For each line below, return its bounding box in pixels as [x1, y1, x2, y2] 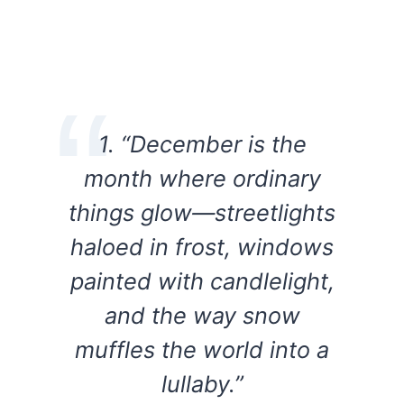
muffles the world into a [75, 335, 329, 364]
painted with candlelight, [69, 267, 335, 296]
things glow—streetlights [69, 198, 335, 227]
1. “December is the [97, 130, 307, 159]
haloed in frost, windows [70, 233, 334, 262]
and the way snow [104, 301, 300, 330]
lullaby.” [161, 370, 243, 399]
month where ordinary [83, 164, 321, 193]
